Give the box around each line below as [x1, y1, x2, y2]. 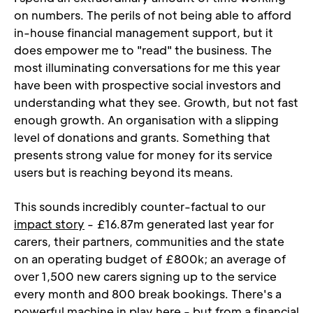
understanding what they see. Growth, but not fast [14, 95, 298, 110]
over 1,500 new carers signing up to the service [14, 269, 277, 284]
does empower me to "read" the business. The [14, 43, 272, 57]
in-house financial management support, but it [14, 25, 273, 40]
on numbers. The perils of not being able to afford [14, 8, 291, 22]
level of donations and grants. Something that [14, 130, 270, 145]
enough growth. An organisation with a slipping [14, 112, 279, 127]
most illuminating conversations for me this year [14, 60, 280, 75]
